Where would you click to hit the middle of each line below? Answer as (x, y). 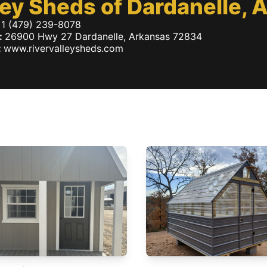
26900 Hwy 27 (38, 36)
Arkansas (149, 36)
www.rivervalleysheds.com (63, 48)
